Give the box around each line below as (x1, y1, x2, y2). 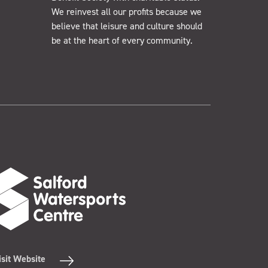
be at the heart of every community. (51, 34, 193, 47)
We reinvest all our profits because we (51, 5, 202, 19)
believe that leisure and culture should (51, 20, 203, 33)
